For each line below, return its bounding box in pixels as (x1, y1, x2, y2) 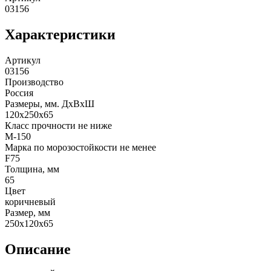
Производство (5, 76, 64, 87)
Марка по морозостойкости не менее (5, 142, 156, 152)
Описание (5, 241, 71, 257)
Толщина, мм (5, 163, 59, 174)
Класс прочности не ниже (5, 120, 112, 131)
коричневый (5, 196, 56, 207)
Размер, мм (5, 207, 50, 218)
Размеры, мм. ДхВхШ (5, 98, 94, 109)
